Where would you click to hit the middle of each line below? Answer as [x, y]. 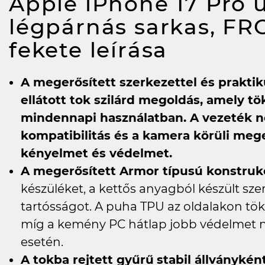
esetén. [42, 242]
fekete [49, 49]
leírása [129, 49]
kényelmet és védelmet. [96, 153]
